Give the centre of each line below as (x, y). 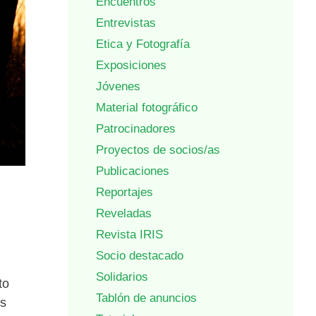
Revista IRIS (129, 235)
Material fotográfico (147, 108)
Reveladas (124, 214)
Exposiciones (131, 66)
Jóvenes (118, 87)
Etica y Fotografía (143, 44)
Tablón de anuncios (146, 298)
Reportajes (124, 193)
